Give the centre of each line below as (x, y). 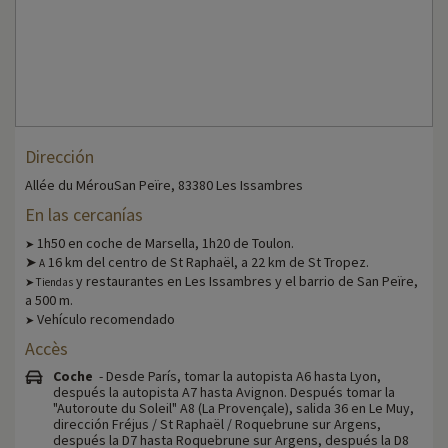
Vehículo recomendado (104, 318)
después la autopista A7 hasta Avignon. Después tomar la (224, 391)
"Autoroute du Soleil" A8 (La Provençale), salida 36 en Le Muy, (233, 407)
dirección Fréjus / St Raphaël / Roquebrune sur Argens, (217, 423)
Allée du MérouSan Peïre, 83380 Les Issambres (164, 184)
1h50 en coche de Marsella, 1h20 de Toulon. (164, 242)
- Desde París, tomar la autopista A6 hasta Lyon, (237, 375)
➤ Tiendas (49, 281)
